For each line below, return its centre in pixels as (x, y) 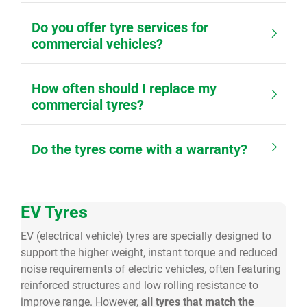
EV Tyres (54, 212)
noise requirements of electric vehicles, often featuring (151, 269)
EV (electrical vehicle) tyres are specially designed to (146, 236)
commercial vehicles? (97, 44)
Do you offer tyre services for (120, 27)
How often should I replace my (124, 88)
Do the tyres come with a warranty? (139, 149)
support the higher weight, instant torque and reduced (149, 253)
